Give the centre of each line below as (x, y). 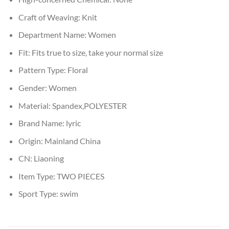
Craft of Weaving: (50, 17)
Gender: (33, 87)
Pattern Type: (43, 70)
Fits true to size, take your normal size (97, 52)
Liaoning (49, 158)
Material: (35, 105)
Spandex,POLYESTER (89, 105)
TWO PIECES (80, 176)
